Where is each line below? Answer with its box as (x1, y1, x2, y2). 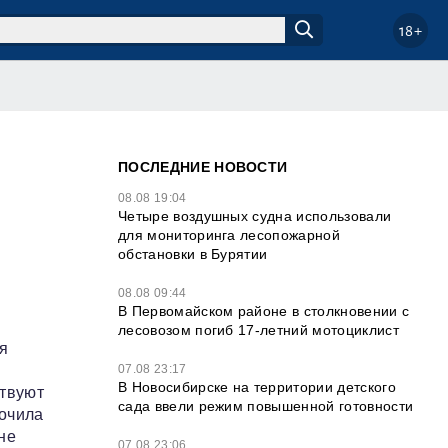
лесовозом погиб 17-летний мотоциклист (118, 322, 399, 338)
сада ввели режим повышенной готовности (118, 398, 414, 414)
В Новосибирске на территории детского (118, 379, 396, 395)
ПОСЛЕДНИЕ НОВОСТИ (118, 159, 288, 175)
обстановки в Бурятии (118, 246, 268, 262)
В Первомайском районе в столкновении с (118, 303, 410, 319)
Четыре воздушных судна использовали (118, 208, 392, 224)
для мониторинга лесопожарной (118, 227, 340, 243)
